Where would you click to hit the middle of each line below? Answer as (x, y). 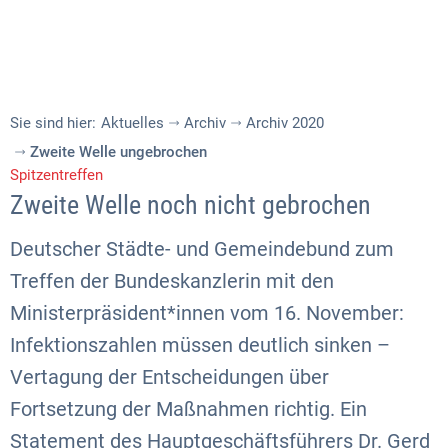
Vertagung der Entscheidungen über (169, 377)
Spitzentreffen (56, 175)
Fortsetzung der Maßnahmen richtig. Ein (188, 409)
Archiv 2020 (285, 122)
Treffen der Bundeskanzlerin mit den (172, 281)
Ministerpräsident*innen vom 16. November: (207, 313)
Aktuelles (132, 122)
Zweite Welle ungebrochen (118, 152)
